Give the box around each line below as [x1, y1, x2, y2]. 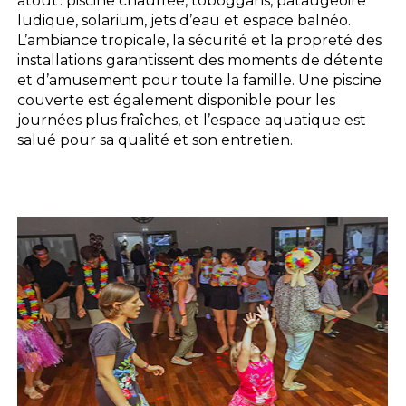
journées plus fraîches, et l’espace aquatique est [17, 111, 367, 129]
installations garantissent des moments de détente [17, 51, 384, 69]
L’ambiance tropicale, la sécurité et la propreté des [17, 31, 382, 49]
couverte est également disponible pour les [17, 91, 336, 109]
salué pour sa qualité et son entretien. [17, 130, 294, 149]
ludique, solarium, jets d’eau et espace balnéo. [17, 11, 352, 29]
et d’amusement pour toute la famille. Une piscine [17, 71, 382, 89]
